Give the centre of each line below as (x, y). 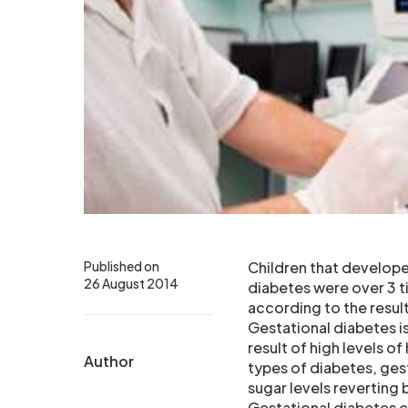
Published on (122, 266)
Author (109, 362)
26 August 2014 (131, 284)
